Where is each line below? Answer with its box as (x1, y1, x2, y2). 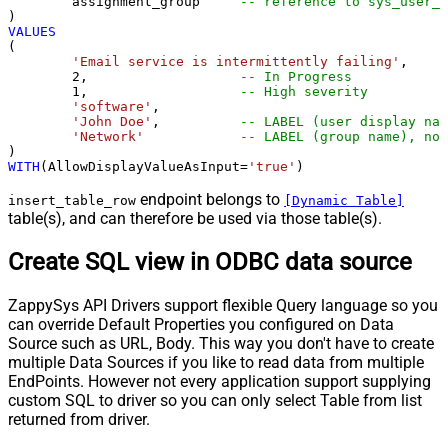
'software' (72, 99, 152, 115)
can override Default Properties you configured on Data (8, 315, 394, 335)
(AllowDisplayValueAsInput (40, 159, 240, 175)
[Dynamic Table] (284, 193, 404, 209)
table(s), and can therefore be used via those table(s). (8, 209, 382, 229)
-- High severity (240, 84, 368, 100)
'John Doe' (72, 114, 152, 130)
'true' (248, 159, 296, 175)
